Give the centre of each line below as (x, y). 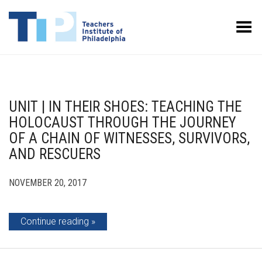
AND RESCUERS (55, 154)
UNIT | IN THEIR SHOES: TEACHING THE (125, 107)
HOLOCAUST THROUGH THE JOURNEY (123, 123)
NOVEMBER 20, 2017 (48, 183)
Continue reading (55, 221)
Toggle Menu (227, 23)
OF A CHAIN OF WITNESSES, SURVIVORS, (129, 138)
